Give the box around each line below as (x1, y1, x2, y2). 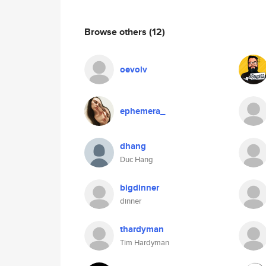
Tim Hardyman (120, 237, 169, 248)
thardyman (120, 223, 164, 236)
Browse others (84, 24, 149, 39)
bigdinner (120, 181, 159, 194)
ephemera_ (120, 104, 165, 118)
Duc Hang (120, 154, 153, 165)
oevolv (120, 63, 147, 76)
